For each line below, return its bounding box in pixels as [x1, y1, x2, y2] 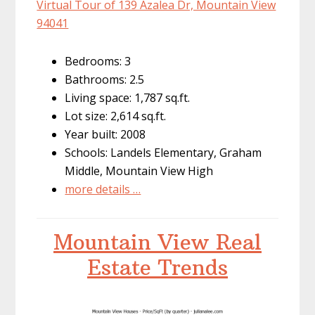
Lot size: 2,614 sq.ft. [65, 108, 167, 124]
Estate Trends [87, 255, 228, 281]
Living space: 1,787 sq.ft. [65, 90, 191, 106]
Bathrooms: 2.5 [65, 72, 145, 88]
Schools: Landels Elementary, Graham [65, 145, 262, 161]
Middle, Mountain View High [65, 163, 214, 179]
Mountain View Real [53, 229, 262, 256]
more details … [65, 181, 141, 198]
